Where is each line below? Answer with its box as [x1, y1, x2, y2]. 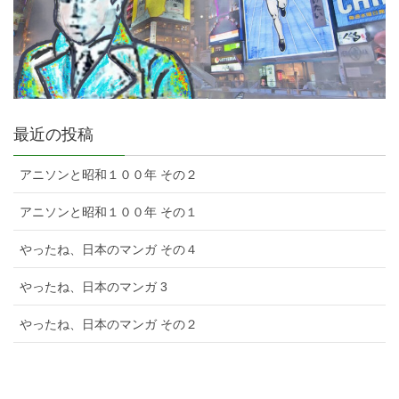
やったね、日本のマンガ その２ [20, 317, 198, 332]
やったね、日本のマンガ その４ [20, 242, 198, 257]
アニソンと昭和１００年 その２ [20, 167, 198, 183]
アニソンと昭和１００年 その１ [20, 205, 198, 220]
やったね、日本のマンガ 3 [20, 280, 167, 295]
